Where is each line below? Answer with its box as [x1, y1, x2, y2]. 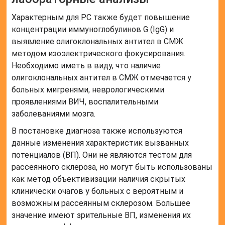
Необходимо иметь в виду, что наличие [12, 61, 161, 71]
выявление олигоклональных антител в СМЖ [12, 37, 184, 47]
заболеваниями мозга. [12, 109, 96, 119]
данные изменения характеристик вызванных [12, 138, 189, 148]
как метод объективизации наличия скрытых [12, 174, 186, 184]
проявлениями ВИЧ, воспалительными [12, 97, 159, 107]
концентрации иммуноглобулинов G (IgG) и [12, 25, 174, 35]
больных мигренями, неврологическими [12, 85, 165, 95]
